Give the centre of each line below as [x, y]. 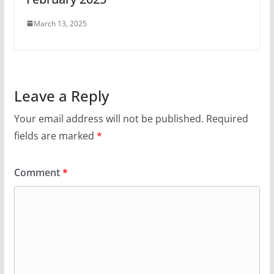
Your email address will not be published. [109, 118]
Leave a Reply [61, 95]
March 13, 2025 [60, 23]
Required [227, 118]
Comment [38, 172]
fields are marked [55, 135]
